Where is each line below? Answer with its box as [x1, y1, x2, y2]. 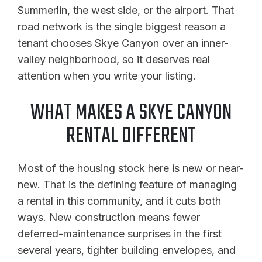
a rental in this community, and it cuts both [18, 195, 221, 208]
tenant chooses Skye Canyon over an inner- [18, 37, 229, 50]
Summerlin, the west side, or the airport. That [18, 4, 234, 17]
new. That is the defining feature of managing [18, 178, 237, 191]
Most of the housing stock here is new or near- [18, 162, 244, 175]
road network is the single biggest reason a [18, 20, 226, 33]
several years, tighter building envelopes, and [18, 244, 236, 257]
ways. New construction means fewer [18, 211, 200, 224]
